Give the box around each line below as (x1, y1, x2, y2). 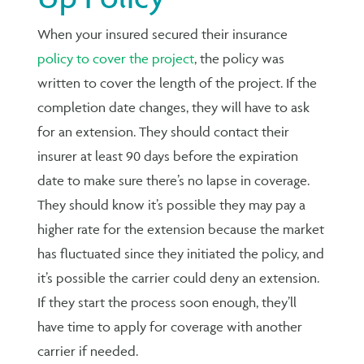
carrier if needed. (37, 342, 139, 359)
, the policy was (194, 50, 285, 67)
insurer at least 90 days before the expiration (37, 147, 299, 164)
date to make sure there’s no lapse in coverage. (37, 171, 310, 188)
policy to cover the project (37, 50, 195, 67)
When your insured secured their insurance (37, 25, 288, 42)
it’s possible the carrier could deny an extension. (37, 269, 320, 286)
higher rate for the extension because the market (37, 220, 325, 237)
